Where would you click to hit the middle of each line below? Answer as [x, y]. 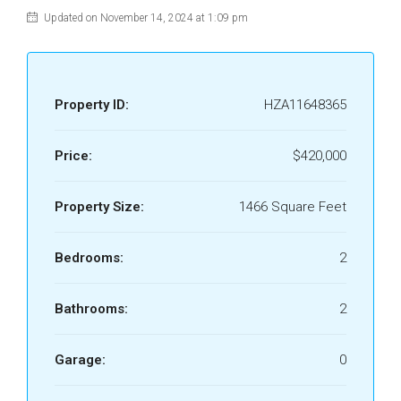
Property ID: [92, 105]
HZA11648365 [305, 105]
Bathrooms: [91, 309]
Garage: [80, 360]
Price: [73, 156]
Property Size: [99, 207]
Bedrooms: [89, 258]
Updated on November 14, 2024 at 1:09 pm [145, 18]
